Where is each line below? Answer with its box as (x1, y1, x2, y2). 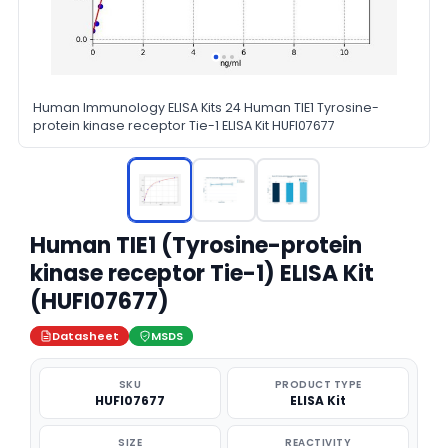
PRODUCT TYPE (274, 377, 362, 392)
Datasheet (52, 328, 119, 344)
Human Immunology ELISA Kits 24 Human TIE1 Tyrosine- (33, 99, 379, 116)
